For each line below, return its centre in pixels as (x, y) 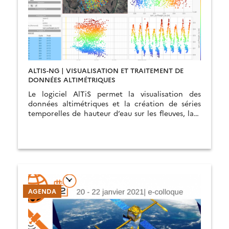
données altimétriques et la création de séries (114, 103)
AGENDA (42, 191)
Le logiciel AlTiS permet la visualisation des (114, 94)
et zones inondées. (61, 123)
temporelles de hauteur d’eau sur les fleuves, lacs (114, 113)
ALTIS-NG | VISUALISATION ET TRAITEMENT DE (106, 70)
